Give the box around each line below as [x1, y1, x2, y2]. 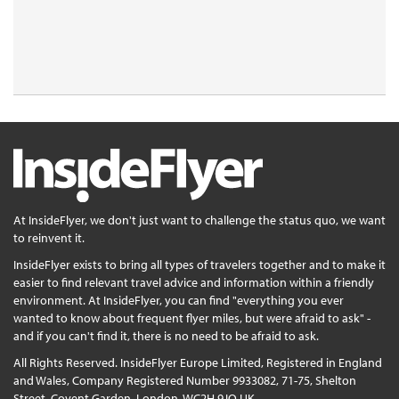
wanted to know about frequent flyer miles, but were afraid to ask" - [13, 309, 370, 326]
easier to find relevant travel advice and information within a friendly [13, 273, 374, 290]
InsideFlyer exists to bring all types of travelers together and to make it [13, 256, 386, 273]
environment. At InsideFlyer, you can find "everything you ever [13, 291, 344, 308]
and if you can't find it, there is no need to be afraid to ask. [13, 327, 319, 344]
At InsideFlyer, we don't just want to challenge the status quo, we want [13, 211, 386, 228]
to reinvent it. [13, 229, 85, 246]
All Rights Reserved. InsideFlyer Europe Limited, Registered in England [13, 354, 382, 370]
